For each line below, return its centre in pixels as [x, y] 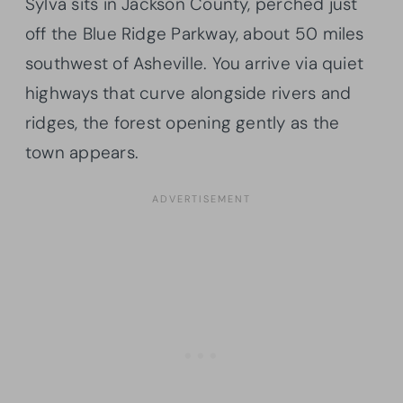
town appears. [82, 152]
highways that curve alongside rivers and [188, 93]
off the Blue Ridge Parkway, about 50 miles [195, 33]
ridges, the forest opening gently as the [183, 122]
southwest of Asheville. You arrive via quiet [195, 63]
